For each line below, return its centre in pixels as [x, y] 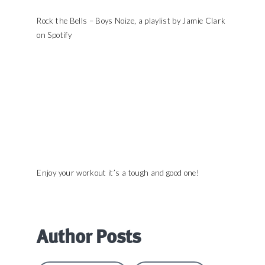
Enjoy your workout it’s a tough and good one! [118, 173]
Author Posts [89, 236]
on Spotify [54, 35]
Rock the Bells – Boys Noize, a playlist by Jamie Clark [131, 21]
